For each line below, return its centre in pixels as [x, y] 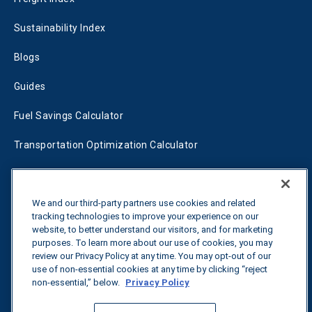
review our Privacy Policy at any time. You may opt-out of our [151, 256]
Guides [30, 86]
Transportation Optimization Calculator [106, 145]
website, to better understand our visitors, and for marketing [153, 229]
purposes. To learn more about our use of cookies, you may [152, 243]
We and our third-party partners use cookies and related [144, 203]
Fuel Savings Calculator [69, 116]
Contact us [44, 248]
